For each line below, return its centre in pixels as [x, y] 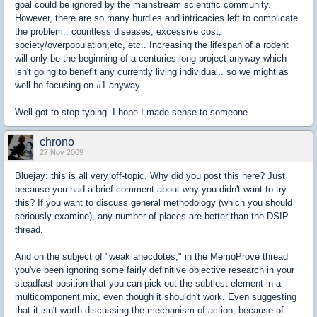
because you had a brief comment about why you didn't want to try [151, 189]
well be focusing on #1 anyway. [79, 85]
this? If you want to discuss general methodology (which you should [154, 203]
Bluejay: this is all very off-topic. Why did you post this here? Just [150, 176]
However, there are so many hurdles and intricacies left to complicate [156, 18]
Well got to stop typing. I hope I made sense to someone [131, 112]
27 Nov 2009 [62, 152]
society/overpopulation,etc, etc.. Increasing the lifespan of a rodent [152, 45]
